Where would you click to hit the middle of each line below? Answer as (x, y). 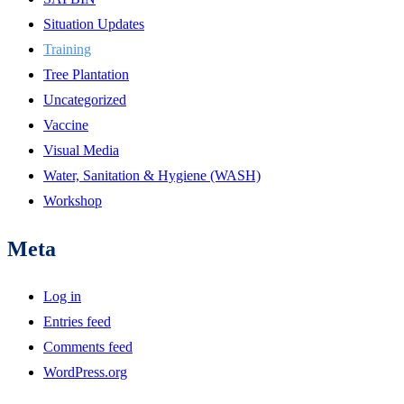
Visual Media (81, 150)
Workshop (73, 201)
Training (67, 49)
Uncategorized (85, 100)
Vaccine (66, 125)
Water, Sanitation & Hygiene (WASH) (152, 175)
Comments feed (88, 347)
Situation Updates (94, 24)
